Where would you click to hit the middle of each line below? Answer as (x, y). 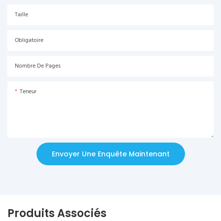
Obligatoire (29, 41)
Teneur (28, 92)
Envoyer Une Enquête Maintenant (110, 154)
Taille (21, 15)
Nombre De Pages (38, 66)
